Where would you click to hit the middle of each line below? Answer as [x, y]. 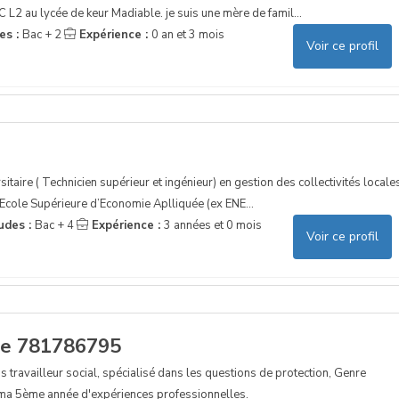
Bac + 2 [41, 34]
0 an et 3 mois [187, 34]
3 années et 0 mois [212, 225]
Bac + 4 [54, 225]
